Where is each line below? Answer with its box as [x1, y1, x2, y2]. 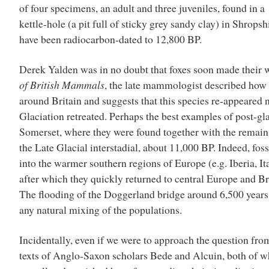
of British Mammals [19, 77, 104, 92]
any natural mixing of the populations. [19, 202, 182, 217]
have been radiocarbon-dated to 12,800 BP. [19, 31, 202, 46]
